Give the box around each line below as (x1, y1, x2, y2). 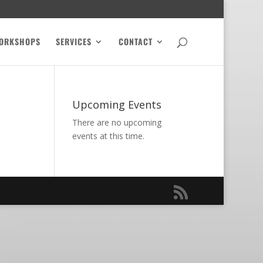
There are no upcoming (72, 117, 162, 128)
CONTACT (119, 35, 153, 48)
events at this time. (72, 130, 145, 141)
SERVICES (56, 35, 92, 48)
